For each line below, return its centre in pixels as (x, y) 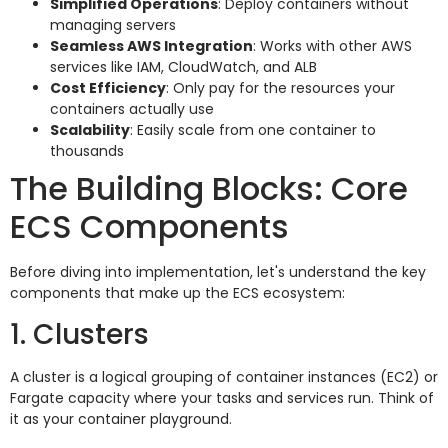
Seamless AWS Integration (151, 45)
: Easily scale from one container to (253, 129)
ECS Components (149, 226)
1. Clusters (79, 335)
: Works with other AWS (332, 45)
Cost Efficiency (108, 87)
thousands (87, 150)
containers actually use (132, 108)
